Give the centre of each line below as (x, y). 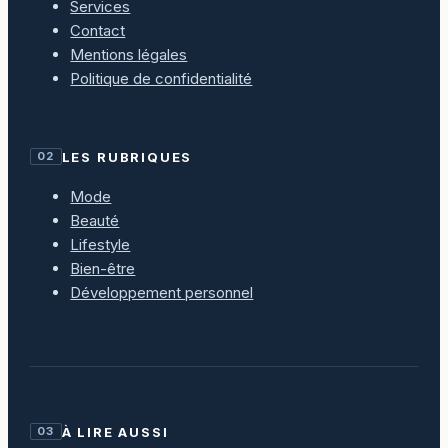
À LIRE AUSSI (115, 431)
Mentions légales (129, 54)
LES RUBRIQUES (127, 156)
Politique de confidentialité (161, 78)
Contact (98, 30)
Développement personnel (162, 292)
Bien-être (103, 268)
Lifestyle (100, 244)
